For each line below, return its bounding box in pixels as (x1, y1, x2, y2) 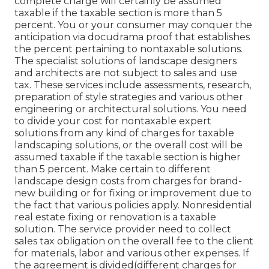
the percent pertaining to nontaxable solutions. (14, 43, 243, 55)
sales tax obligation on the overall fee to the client (14, 235, 253, 247)
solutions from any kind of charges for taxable (14, 127, 234, 139)
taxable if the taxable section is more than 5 (14, 7, 222, 19)
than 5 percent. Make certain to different (14, 163, 211, 175)
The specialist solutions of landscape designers (14, 55, 237, 67)
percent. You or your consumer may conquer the (14, 19, 252, 31)
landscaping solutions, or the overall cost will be (14, 139, 243, 151)
